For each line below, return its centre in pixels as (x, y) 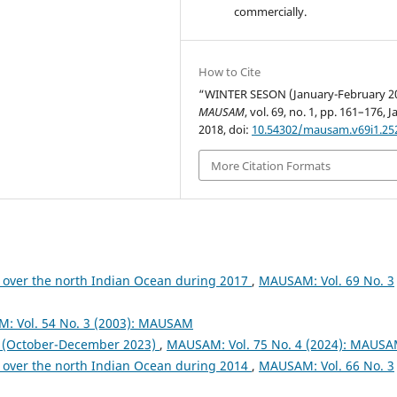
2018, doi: (226, 130)
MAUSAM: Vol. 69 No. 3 (327, 280)
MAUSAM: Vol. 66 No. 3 (327, 365)
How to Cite (230, 72)
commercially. (271, 12)
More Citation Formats (271, 165)
